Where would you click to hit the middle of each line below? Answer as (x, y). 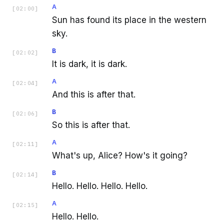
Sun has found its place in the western (129, 20)
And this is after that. (94, 95)
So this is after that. (91, 125)
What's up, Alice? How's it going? (120, 156)
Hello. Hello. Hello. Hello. (100, 186)
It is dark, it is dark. (89, 64)
